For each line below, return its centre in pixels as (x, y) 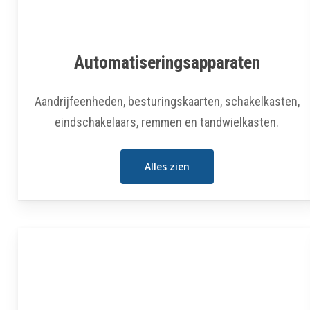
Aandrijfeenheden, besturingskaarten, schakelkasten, (167, 101)
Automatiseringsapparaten (167, 62)
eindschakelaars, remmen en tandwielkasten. (167, 122)
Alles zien (167, 166)
